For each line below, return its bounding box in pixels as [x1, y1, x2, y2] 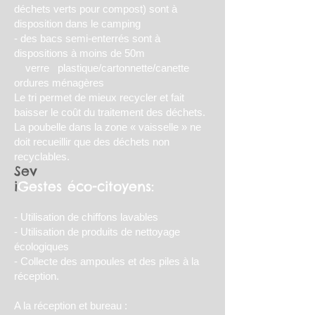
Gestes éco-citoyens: [18, 178, 154, 195]
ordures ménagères [14, 77, 104, 89]
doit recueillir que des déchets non [14, 136, 169, 148]
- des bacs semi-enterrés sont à [14, 32, 160, 44]
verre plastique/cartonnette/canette [14, 62, 192, 74]
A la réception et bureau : [14, 300, 127, 311]
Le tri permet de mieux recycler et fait [14, 91, 184, 103]
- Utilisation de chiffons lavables [14, 211, 158, 223]
